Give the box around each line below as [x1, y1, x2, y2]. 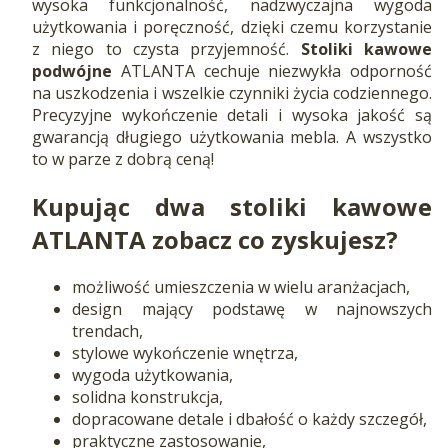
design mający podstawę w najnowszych [72, 297, 432, 320]
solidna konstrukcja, [72, 385, 223, 408]
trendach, [72, 319, 143, 342]
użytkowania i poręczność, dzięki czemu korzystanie [32, 16, 432, 39]
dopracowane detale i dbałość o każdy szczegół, [72, 407, 427, 430]
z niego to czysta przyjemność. [32, 38, 301, 61]
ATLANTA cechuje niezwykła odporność [112, 60, 432, 83]
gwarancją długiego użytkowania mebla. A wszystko [32, 126, 432, 149]
